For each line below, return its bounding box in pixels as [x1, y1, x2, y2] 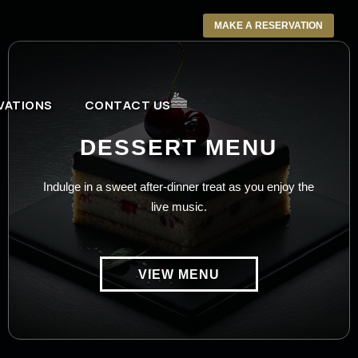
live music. [150, 200, 207, 213]
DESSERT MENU [80, 135, 278, 160]
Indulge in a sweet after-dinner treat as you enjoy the [43, 180, 315, 193]
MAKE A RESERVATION [214, 20, 323, 31]
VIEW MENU [137, 268, 220, 282]
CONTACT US [84, 97, 171, 113]
